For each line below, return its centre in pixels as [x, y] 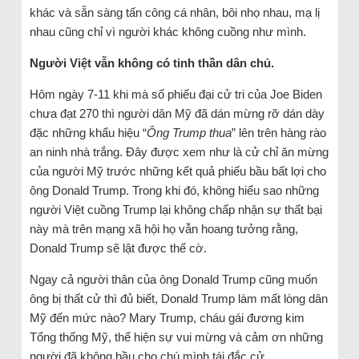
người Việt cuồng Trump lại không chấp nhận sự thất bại [175, 210]
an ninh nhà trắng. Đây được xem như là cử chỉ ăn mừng [179, 152]
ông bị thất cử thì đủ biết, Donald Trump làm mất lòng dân [178, 299]
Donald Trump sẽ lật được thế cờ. [118, 248]
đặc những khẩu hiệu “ [88, 133]
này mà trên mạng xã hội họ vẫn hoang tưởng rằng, [163, 229]
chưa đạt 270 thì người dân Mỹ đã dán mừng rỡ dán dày [177, 114]
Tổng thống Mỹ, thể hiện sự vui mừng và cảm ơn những [176, 337]
